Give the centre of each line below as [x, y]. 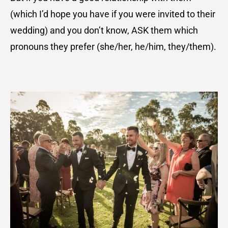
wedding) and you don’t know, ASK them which [104, 31]
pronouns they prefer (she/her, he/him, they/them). [113, 47]
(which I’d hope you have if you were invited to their [113, 14]
